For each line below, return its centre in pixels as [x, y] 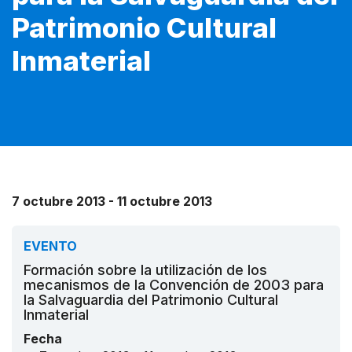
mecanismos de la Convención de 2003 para [174, 284]
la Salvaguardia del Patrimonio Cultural [151, 299]
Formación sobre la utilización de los [145, 269]
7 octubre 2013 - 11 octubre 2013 [112, 201]
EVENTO [50, 246]
